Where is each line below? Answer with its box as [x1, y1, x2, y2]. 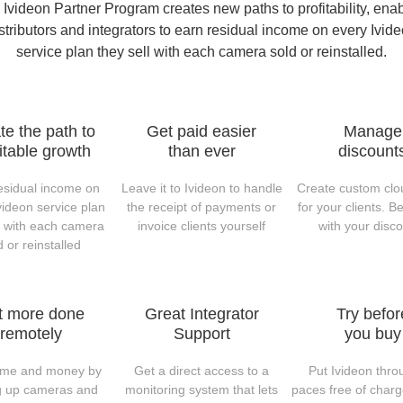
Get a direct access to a [134, 363, 269, 378]
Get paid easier [147, 122, 256, 140]
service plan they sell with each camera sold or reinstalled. [16, 44, 387, 59]
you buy [344, 325, 401, 343]
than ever [167, 142, 236, 160]
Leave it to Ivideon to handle [121, 181, 282, 195]
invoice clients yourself [138, 219, 265, 233]
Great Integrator [144, 305, 259, 323]
